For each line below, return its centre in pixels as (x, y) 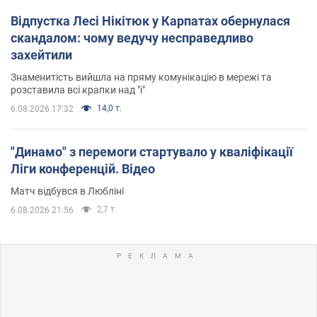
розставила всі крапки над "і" (78, 90)
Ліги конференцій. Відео (83, 168)
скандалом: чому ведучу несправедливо (132, 38)
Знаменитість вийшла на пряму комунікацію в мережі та (141, 77)
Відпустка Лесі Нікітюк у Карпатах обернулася (150, 21)
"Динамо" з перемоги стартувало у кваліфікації (152, 151)
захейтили (41, 54)
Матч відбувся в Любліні (67, 191)
